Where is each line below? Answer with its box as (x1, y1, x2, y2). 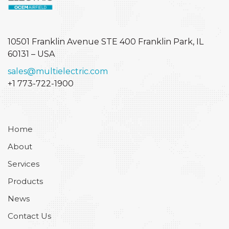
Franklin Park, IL (138, 37, 203, 47)
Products (8, 176, 43, 187)
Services (8, 159, 39, 169)
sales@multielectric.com (8, 66, 108, 77)
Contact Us (8, 211, 51, 221)
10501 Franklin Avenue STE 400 (8, 37, 138, 47)
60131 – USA (8, 49, 55, 59)
